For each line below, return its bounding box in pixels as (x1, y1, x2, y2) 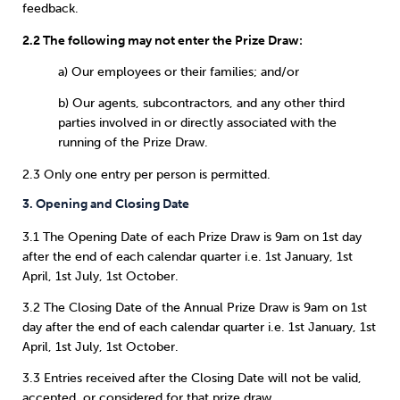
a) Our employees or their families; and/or (58, 63, 299, 79)
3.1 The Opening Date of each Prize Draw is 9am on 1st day (22, 229, 362, 245)
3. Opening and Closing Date (22, 196, 189, 212)
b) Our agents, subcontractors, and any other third (58, 96, 345, 112)
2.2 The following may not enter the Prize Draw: (22, 32, 303, 48)
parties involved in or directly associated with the (58, 115, 337, 131)
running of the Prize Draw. (58, 135, 208, 151)
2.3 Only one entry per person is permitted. (22, 166, 271, 182)
